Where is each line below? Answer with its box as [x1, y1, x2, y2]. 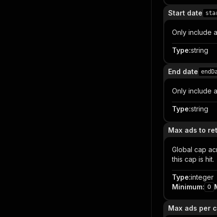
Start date [168, 9, 202, 17]
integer [191, 173, 214, 181]
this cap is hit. [172, 155, 214, 163]
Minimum [172, 183, 202, 191]
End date [168, 67, 198, 76]
